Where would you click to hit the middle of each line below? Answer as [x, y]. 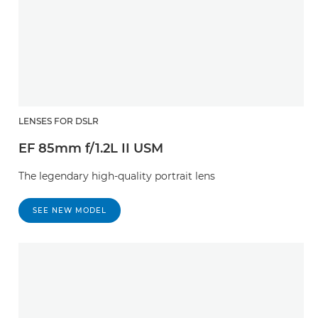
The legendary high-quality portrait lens [117, 176]
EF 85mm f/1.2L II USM [91, 149]
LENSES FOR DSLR [59, 121]
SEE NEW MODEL [70, 211]
